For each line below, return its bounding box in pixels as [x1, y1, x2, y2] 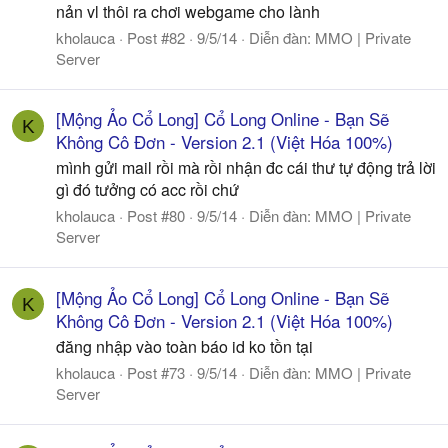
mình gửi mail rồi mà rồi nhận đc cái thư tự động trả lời [56, 156, 436, 180]
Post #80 [127, 205, 185, 227]
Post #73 [127, 361, 185, 383]
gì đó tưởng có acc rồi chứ [56, 178, 239, 202]
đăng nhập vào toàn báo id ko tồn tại [56, 334, 313, 358]
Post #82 [127, 27, 185, 49]
